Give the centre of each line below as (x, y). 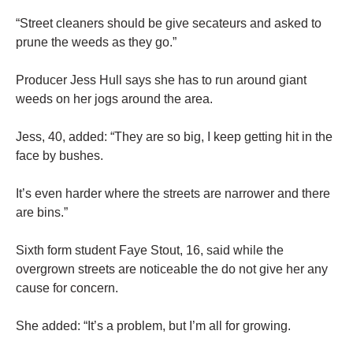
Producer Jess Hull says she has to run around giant (161, 80)
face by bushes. (59, 156)
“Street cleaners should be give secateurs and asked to (169, 24)
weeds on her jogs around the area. (114, 99)
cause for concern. (67, 288)
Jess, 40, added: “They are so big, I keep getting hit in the (174, 137)
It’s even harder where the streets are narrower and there (173, 194)
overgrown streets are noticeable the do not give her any (172, 269)
